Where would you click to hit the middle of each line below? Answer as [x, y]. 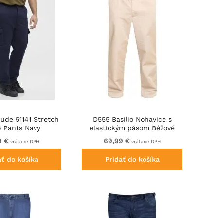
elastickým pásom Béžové [132, 128]
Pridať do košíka [132, 159]
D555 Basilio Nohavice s [132, 119]
